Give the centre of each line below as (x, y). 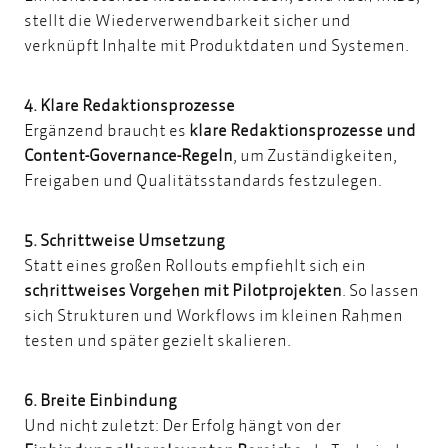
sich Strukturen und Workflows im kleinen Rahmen (213, 315)
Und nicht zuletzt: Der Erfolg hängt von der (182, 425)
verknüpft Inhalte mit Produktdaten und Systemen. (218, 44)
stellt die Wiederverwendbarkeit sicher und (187, 19)
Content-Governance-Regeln (128, 155)
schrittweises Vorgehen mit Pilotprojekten (183, 290)
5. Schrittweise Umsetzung (126, 240)
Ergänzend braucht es (106, 130)
